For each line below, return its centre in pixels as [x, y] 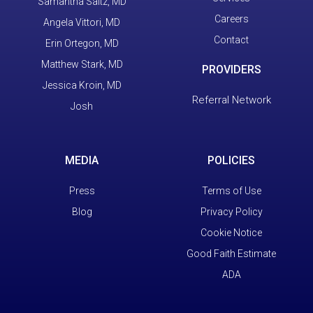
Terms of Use [231, 190]
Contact [231, 39]
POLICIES [231, 160]
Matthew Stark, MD [82, 64]
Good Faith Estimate [231, 253]
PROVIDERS [231, 69]
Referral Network [231, 100]
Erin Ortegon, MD [82, 43]
